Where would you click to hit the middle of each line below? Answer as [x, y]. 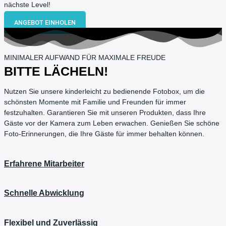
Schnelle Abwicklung [44, 193]
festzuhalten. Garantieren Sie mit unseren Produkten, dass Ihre [105, 112]
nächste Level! [27, 5]
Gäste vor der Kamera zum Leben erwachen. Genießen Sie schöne [112, 123]
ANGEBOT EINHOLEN [45, 23]
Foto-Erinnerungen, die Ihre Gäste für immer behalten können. [104, 134]
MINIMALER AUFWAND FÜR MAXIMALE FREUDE [85, 58]
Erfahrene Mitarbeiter [44, 164]
